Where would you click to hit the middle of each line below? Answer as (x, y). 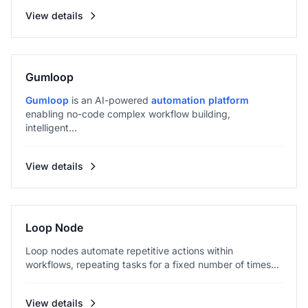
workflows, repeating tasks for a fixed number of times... (152, 264)
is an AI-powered (110, 100)
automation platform (200, 100)
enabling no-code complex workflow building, (128, 114)
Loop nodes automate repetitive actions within (129, 251)
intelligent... (51, 128)
